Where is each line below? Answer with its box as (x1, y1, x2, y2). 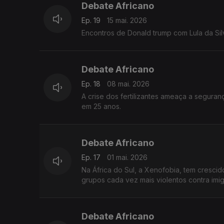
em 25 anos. (81, 102, 121, 111)
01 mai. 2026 (107, 153, 147, 162)
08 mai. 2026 (107, 79, 149, 88)
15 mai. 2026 (107, 16, 147, 25)
